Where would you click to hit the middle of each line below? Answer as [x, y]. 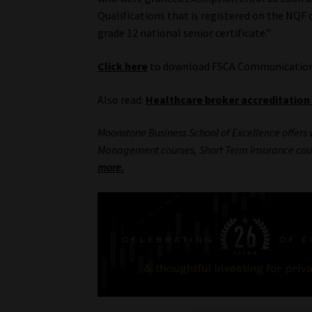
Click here [123, 66]
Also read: [122, 99]
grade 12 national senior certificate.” [185, 33]
